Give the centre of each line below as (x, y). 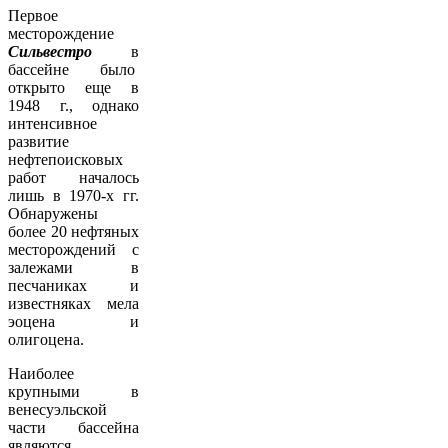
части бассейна (73, 428)
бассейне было (73, 70)
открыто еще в (73, 88)
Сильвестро (50, 52)
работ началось (73, 178)
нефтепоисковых (65, 160)
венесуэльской (57, 410)
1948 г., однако (73, 106)
